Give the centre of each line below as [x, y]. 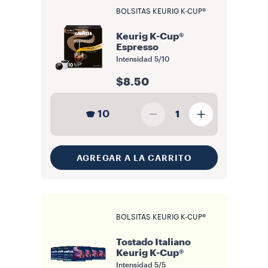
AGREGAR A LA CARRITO [134, 158]
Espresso [137, 48]
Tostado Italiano [153, 243]
